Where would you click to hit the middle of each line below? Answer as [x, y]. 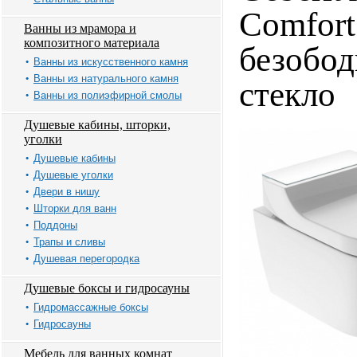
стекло [287, 94]
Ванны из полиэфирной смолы [108, 95]
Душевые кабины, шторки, [97, 125]
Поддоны [55, 225]
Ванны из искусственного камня [111, 62]
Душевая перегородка [86, 259]
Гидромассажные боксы [91, 307]
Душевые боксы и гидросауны [107, 288]
